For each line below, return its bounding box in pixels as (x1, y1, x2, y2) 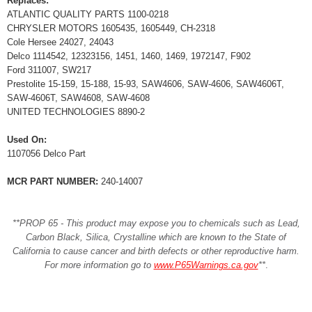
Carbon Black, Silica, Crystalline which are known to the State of (26, 231, 286, 242)
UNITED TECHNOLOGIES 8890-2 (7, 106, 145, 117)
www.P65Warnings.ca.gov (153, 259, 258, 270)
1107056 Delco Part (7, 148, 86, 159)
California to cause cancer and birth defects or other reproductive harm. (13, 245, 299, 256)
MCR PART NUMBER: (7, 175, 98, 187)
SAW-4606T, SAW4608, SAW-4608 (7, 92, 150, 103)
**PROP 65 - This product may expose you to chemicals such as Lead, (12, 217, 300, 228)
